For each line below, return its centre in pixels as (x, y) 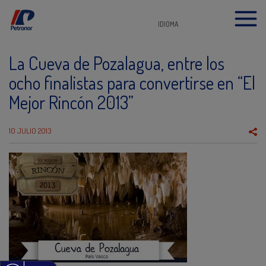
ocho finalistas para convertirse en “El (132, 83)
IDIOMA (168, 24)
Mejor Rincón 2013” (71, 102)
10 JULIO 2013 (30, 131)
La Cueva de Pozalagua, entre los (117, 63)
